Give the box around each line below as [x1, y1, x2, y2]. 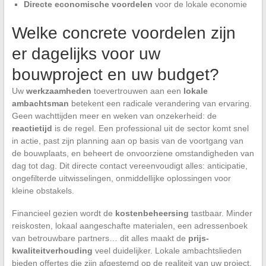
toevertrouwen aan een [91, 85, 183, 96]
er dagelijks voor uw [11, 44, 160, 63]
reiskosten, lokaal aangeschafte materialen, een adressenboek [11, 220, 248, 230]
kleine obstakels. [11, 185, 74, 195]
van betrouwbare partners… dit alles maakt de [11, 233, 188, 243]
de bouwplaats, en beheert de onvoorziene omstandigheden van [11, 148, 254, 158]
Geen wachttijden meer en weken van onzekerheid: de [11, 110, 217, 121]
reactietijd [11, 123, 52, 133]
